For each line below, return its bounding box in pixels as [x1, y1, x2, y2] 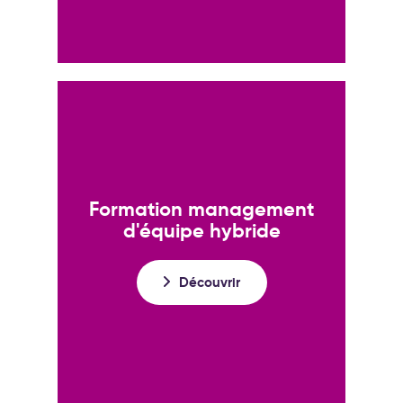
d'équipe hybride [122, 218, 281, 243]
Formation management [89, 196, 314, 221]
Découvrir [178, 273, 240, 291]
